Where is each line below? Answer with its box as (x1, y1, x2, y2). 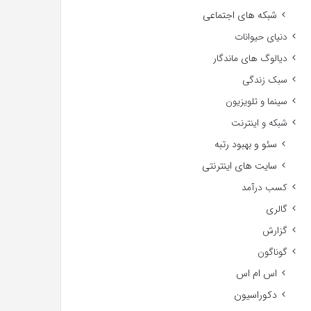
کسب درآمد (241, 180, 287, 195)
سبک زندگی (242, 73, 287, 87)
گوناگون (257, 245, 287, 260)
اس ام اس (235, 266, 277, 281)
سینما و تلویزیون (225, 94, 287, 109)
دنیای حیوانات (234, 30, 287, 44)
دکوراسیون (233, 287, 277, 303)
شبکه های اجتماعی (202, 8, 277, 23)
